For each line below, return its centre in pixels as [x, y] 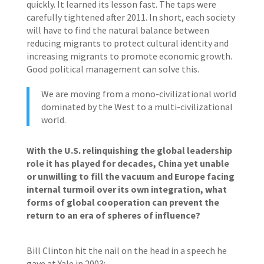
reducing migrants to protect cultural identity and [127, 43]
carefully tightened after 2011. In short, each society [131, 17]
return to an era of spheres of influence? [113, 215]
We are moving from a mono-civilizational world [138, 94]
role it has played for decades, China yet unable [128, 163]
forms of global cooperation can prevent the [123, 202]
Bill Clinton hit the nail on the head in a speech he [126, 250]
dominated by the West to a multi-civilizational [137, 107]
